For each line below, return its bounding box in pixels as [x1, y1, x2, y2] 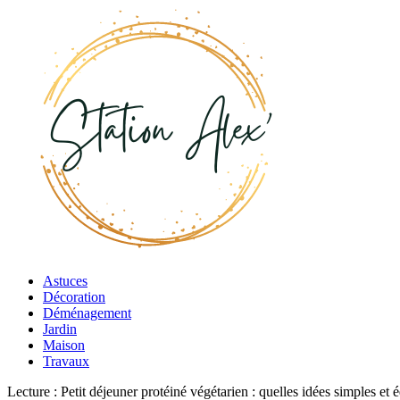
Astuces [43, 273, 87, 288]
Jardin [43, 321, 77, 337]
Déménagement [43, 305, 131, 321]
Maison [43, 337, 85, 353]
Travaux [43, 354, 89, 369]
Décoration [43, 289, 105, 304]
